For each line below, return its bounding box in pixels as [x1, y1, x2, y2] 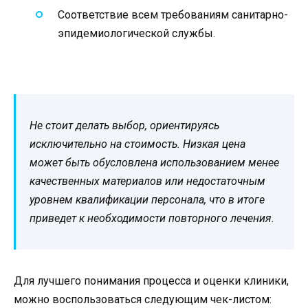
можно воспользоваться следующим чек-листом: [14, 293, 272, 307]
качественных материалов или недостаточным [30, 175, 265, 188]
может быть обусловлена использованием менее [30, 156, 279, 170]
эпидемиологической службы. [58, 27, 215, 41]
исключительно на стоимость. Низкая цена [30, 137, 245, 151]
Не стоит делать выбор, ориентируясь [30, 119, 219, 133]
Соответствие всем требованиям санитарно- [58, 8, 288, 22]
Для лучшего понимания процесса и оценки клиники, [14, 274, 289, 288]
